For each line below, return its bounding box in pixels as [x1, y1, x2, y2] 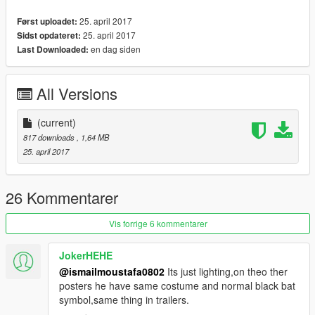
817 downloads [23, 131, 77, 143]
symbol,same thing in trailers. [59, 292, 189, 307]
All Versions [37, 82, 117, 104]
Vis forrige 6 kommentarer [108, 217, 207, 229]
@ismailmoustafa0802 [59, 264, 165, 278]
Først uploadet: [17, 15, 77, 27]
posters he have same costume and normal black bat [59, 278, 295, 292]
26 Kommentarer [6, 186, 118, 208]
